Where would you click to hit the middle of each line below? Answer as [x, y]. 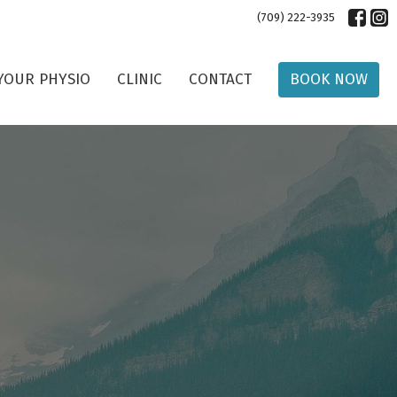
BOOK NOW [329, 79]
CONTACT [220, 79]
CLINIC [140, 79]
